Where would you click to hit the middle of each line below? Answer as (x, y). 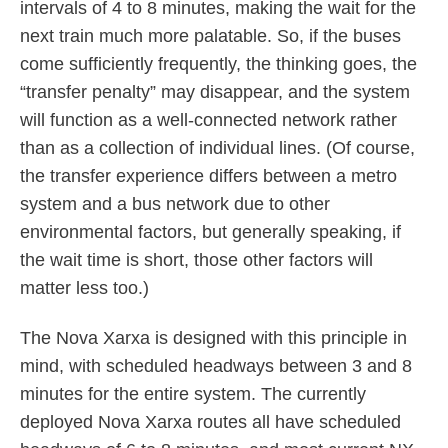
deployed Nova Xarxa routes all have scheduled (210, 421)
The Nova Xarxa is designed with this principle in (213, 337)
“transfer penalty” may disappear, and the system (214, 92)
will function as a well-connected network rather (208, 120)
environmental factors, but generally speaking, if (210, 232)
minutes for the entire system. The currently (192, 393)
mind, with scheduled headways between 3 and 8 (215, 365)
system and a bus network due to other (174, 204)
